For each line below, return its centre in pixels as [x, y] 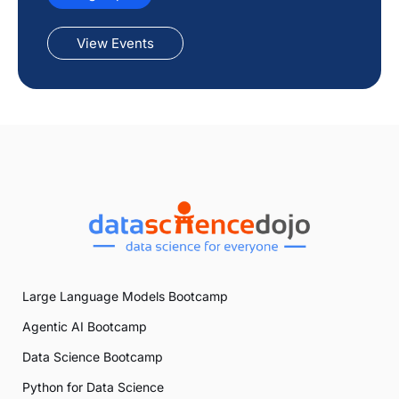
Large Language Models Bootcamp [125, 297]
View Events [115, 44]
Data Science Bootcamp [93, 357]
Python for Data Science [93, 387]
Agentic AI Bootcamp [85, 327]
